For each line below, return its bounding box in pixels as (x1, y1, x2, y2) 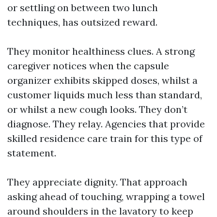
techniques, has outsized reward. (7, 16, 157, 28)
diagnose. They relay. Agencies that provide (7, 118, 205, 130)
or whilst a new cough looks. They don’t (7, 103, 187, 115)
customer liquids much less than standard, (7, 89, 202, 101)
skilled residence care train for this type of (7, 132, 202, 144)
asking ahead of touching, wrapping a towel (7, 190, 205, 202)
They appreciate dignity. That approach (7, 176, 187, 188)
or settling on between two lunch (7, 1, 158, 14)
